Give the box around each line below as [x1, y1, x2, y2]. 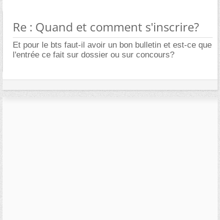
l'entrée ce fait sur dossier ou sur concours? [13, 50, 174, 59]
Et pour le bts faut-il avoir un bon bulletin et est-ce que [13, 40, 212, 50]
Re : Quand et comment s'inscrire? [13, 18, 199, 35]
